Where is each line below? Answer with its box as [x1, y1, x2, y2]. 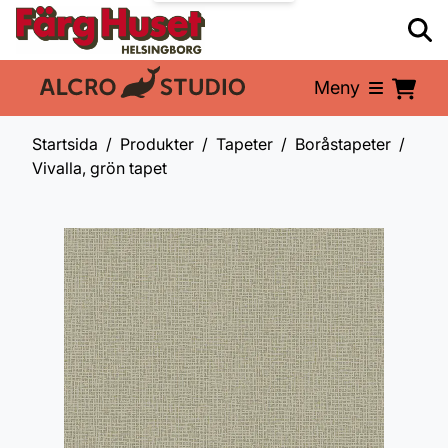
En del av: [31, 80, 112, 102]
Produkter [120, 134, 194, 154]
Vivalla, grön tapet [32, 158, 167, 178]
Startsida [32, 134, 98, 154]
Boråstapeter [295, 134, 391, 154]
